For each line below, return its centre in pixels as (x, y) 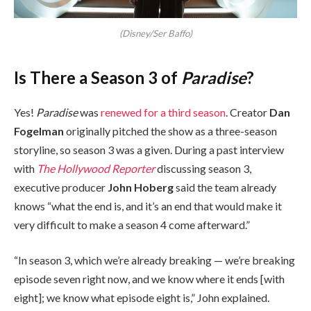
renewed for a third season (163, 112)
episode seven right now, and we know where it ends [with (149, 279)
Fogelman (39, 131)
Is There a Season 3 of (98, 77)
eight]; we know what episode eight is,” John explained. (142, 298)
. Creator (247, 112)
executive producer (61, 187)
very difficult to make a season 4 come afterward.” (132, 224)
